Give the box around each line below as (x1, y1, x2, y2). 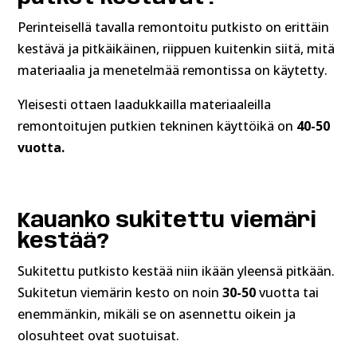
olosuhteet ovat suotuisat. (18, 327, 186, 345)
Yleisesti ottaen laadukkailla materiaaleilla (18, 96, 272, 114)
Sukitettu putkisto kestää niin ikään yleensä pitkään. (18, 262, 335, 280)
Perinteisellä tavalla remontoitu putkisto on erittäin (18, 18, 330, 37)
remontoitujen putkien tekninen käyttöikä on (18, 117, 297, 135)
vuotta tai (256, 284, 320, 302)
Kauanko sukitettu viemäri (18, 210, 317, 233)
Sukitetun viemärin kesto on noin (18, 284, 223, 302)
